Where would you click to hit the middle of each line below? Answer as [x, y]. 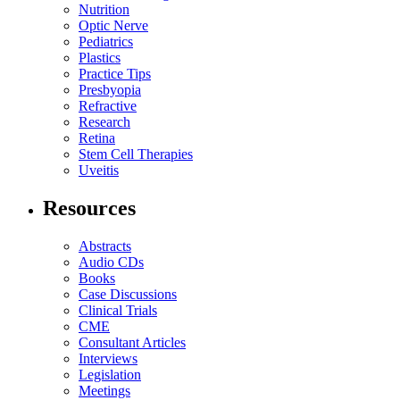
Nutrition [104, 10]
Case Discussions [128, 294]
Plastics [100, 58]
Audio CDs [111, 262]
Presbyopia [110, 90]
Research [104, 122]
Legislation [110, 374]
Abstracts [105, 246]
